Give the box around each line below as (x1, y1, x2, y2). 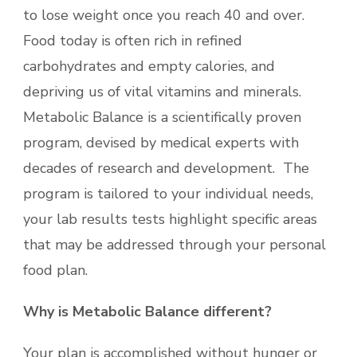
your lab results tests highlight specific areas (23, 209, 317, 229)
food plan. (23, 260, 88, 280)
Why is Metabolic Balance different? (23, 301, 272, 321)
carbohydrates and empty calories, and (23, 56, 275, 76)
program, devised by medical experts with (23, 132, 299, 152)
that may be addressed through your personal (23, 234, 326, 254)
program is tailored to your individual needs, (23, 183, 313, 203)
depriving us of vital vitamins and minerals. (23, 81, 305, 101)
